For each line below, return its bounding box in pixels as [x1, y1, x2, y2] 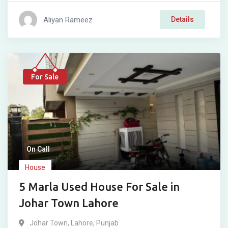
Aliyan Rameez [43, 15, 93, 24]
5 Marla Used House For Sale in [19, 180, 180, 193]
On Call [26, 145, 50, 154]
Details [171, 15, 194, 24]
